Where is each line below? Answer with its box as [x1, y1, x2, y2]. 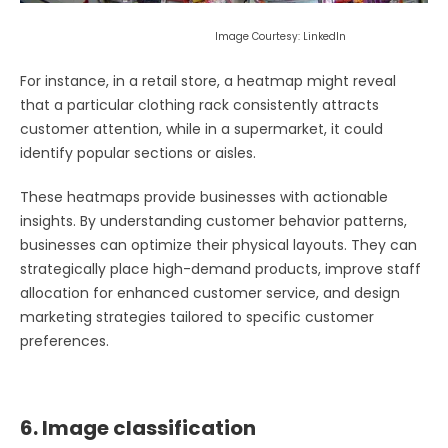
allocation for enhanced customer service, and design [20, 282, 400, 303]
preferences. [20, 330, 109, 351]
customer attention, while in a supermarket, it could [20, 118, 383, 139]
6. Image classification [20, 413, 256, 442]
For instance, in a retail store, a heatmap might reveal [20, 70, 396, 91]
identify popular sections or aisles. [20, 142, 256, 163]
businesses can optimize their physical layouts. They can [20, 234, 417, 255]
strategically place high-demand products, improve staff [20, 258, 421, 279]
